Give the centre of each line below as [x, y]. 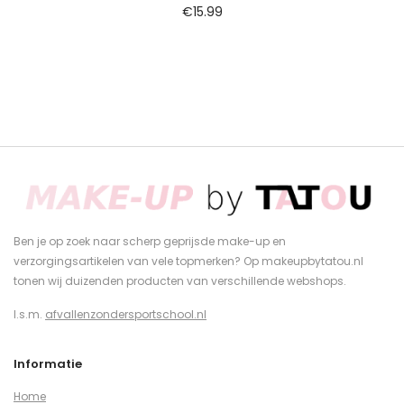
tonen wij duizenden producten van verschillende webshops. [180, 280]
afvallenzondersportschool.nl [126, 314]
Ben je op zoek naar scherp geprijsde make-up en [150, 241]
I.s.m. [29, 314]
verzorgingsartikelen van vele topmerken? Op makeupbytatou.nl [188, 261]
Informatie [48, 363]
